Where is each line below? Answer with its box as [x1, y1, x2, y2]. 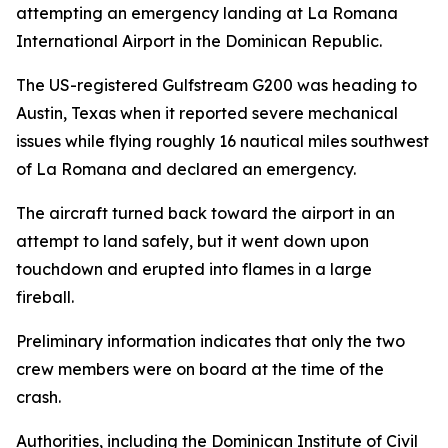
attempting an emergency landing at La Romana [16, 3, 398, 23]
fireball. [16, 287, 74, 307]
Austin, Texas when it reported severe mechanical [16, 103, 398, 123]
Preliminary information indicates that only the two [16, 331, 405, 351]
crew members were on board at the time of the [16, 359, 384, 379]
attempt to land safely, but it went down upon [16, 231, 369, 251]
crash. [16, 387, 61, 407]
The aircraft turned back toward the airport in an [16, 203, 395, 223]
